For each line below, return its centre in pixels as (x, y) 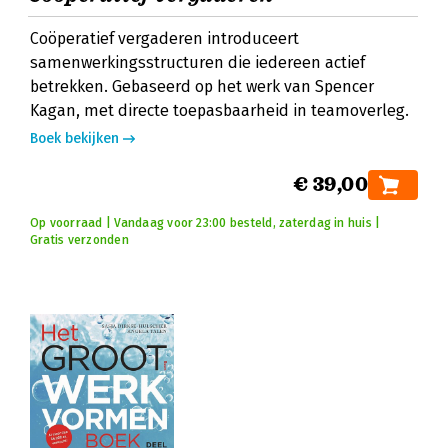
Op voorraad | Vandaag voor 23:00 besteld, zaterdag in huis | (205, 223)
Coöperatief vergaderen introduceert (164, 38)
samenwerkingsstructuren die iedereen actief (197, 62)
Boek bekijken (74, 138)
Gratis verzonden (79, 240)
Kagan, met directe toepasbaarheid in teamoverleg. (219, 110)
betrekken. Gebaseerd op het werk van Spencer (202, 86)
